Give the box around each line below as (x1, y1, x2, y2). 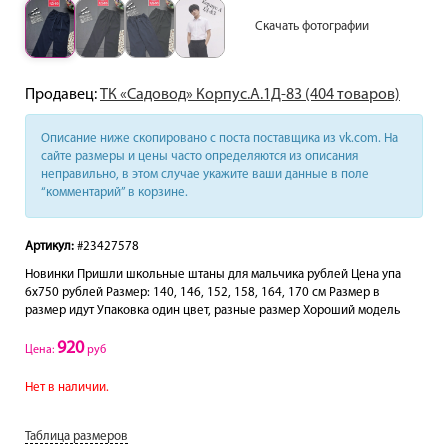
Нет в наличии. (25, 380, 109, 394)
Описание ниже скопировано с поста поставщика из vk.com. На (41, 131, 398, 145)
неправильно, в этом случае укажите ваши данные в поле (41, 167, 369, 181)
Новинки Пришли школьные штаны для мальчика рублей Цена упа (25, 267, 401, 281)
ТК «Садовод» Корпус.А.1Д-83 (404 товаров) (100, 86, 400, 103)
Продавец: (25, 86, 100, 103)
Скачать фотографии (255, 19, 369, 33)
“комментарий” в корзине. (41, 185, 188, 199)
